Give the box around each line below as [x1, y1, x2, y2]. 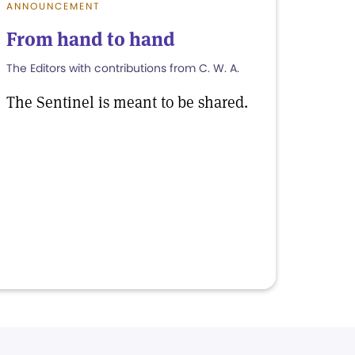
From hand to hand [6, 27, 175, 52]
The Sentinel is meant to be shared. [6, 92, 248, 113]
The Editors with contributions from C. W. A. [6, 60, 239, 76]
